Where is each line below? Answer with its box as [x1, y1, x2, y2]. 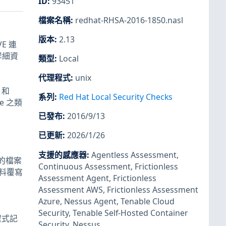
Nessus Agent [64, 195, 117, 207]
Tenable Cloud [121, 195, 175, 207]
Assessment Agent [38, 172, 109, 184]
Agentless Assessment [91, 149, 177, 160]
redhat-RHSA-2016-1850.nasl [75, 14, 183, 26]
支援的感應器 [38, 149, 87, 160]
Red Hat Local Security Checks [59, 91, 173, 103]
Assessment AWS [38, 184, 103, 195]
